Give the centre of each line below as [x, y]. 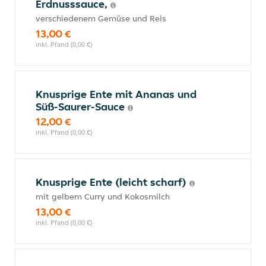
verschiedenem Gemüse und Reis [101, 18]
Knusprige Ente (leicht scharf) [113, 182]
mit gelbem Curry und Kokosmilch [103, 197]
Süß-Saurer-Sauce [82, 107]
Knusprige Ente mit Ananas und [116, 94]
